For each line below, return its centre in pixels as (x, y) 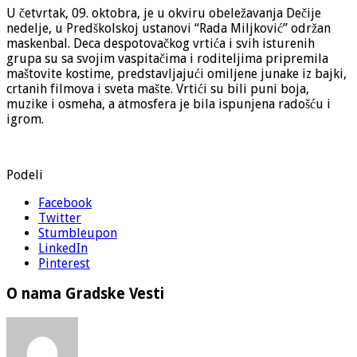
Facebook (65, 202)
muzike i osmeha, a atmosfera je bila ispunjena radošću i (169, 104)
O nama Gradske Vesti (85, 294)
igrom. (25, 119)
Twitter (60, 218)
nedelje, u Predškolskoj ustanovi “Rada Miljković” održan (169, 28)
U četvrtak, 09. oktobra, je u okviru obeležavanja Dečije (164, 13)
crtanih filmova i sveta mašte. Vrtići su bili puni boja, (158, 88)
